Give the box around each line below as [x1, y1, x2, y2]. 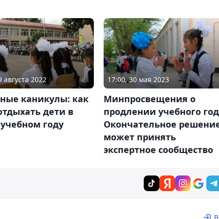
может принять [103, 131, 176, 143]
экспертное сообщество [103, 143, 213, 155]
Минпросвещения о [103, 92, 196, 105]
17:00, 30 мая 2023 [107, 74, 169, 84]
